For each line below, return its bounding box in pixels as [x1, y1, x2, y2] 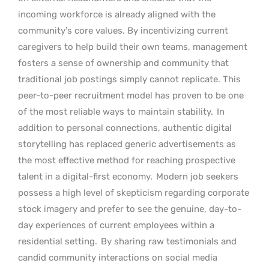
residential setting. [18, 235, 100, 247]
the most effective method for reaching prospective [18, 154, 235, 166]
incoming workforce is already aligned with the [18, 8, 216, 20]
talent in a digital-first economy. [18, 171, 153, 182]
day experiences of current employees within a [18, 219, 214, 231]
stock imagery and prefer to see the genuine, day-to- [18, 203, 241, 214]
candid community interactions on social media [18, 252, 217, 263]
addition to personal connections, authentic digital [18, 122, 232, 133]
